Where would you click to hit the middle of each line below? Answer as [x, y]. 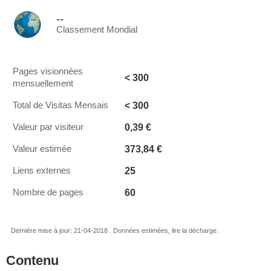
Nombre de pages [48, 192]
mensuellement [43, 83]
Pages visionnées [48, 71]
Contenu [32, 260]
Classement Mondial [97, 30]
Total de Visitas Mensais [60, 105]
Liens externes [42, 171]
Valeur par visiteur [48, 127]
